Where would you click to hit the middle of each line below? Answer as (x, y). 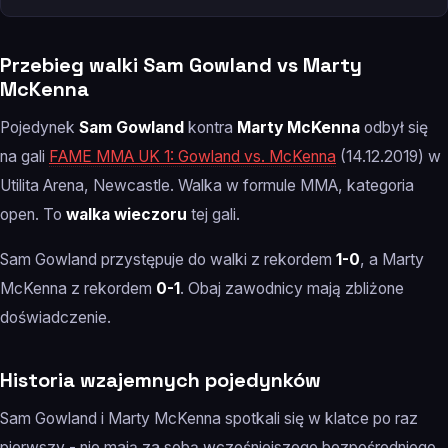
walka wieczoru (126, 215)
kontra (210, 128)
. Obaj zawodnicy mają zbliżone (292, 289)
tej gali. (213, 215)
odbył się (394, 128)
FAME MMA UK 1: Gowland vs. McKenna (192, 157)
